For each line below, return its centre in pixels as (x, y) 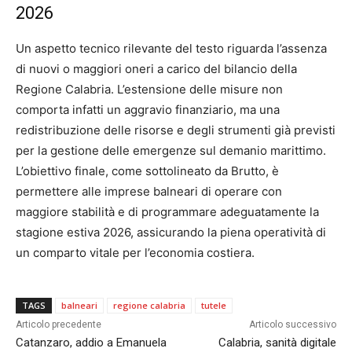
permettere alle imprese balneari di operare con (149, 191)
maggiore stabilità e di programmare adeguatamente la (167, 211)
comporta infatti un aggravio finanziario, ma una (148, 109)
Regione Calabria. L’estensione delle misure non (149, 89)
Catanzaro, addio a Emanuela (91, 342)
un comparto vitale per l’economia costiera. (135, 252)
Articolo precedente (59, 324)
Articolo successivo (292, 324)
